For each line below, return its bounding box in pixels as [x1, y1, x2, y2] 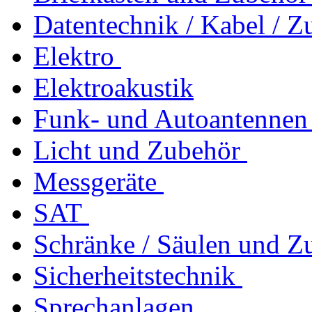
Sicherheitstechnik [33, 260, 235, 290]
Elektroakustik [33, 72, 194, 102]
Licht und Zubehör [33, 135, 240, 165]
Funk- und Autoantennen [33, 104, 308, 134]
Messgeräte [33, 166, 157, 196]
